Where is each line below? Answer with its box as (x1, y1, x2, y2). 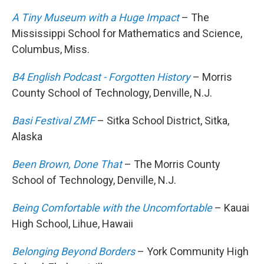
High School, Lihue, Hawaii (12, 217, 133, 230)
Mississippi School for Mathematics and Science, (12, 27, 242, 40)
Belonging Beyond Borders (12, 245, 135, 258)
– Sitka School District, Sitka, (97, 114, 229, 127)
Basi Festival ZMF (12, 114, 95, 127)
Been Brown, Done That (12, 158, 122, 171)
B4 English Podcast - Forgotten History (12, 71, 190, 84)
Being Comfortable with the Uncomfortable (12, 202, 212, 214)
